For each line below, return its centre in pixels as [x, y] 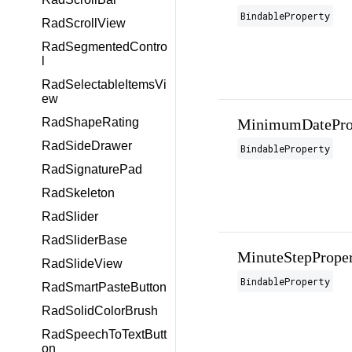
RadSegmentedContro [104, 47]
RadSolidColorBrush [100, 311]
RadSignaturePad [92, 169]
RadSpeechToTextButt [104, 334]
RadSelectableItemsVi [104, 84]
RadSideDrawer [87, 146]
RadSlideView [82, 264]
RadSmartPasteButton [104, 287]
